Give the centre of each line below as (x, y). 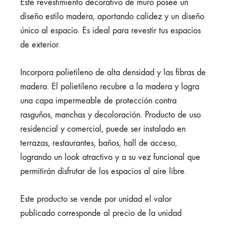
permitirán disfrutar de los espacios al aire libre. (103, 171)
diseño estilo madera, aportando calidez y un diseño (112, 16)
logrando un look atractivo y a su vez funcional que (110, 157)
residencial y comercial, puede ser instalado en (103, 129)
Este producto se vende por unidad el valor (96, 199)
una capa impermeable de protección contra (98, 100)
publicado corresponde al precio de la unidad (101, 213)
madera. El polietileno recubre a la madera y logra (110, 86)
